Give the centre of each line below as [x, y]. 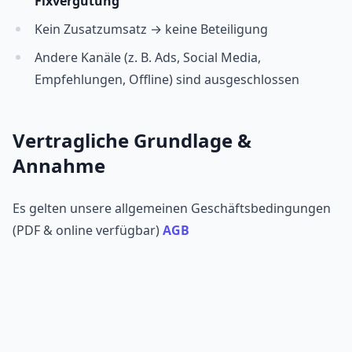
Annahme [59, 166]
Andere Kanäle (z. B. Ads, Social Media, [148, 58]
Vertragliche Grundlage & [132, 141]
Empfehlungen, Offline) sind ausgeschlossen [167, 80]
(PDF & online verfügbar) [88, 231]
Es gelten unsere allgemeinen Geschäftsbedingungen [172, 209]
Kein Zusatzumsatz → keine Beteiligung [151, 29]
